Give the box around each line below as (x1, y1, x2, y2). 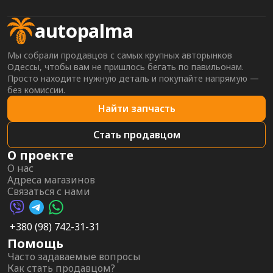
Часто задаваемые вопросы (7, 250, 141, 263)
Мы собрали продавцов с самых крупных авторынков (7, 49, 232, 61)
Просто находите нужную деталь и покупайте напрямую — (7, 73, 259, 84)
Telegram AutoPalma (29, 207, 125, 221)
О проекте (7, 147, 74, 163)
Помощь (7, 235, 63, 252)
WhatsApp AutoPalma (48, 207, 148, 221)
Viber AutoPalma (9, 207, 87, 221)
